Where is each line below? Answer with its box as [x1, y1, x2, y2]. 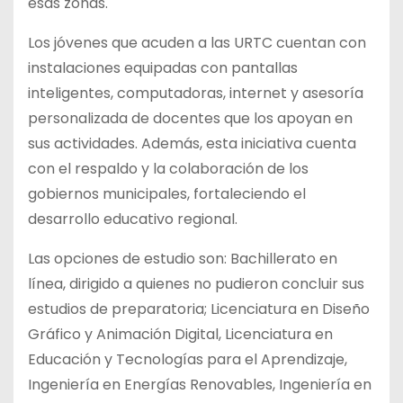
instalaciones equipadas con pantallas [28, 58, 298, 79]
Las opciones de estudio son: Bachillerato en [28, 248, 337, 270]
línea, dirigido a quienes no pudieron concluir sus [28, 273, 364, 295]
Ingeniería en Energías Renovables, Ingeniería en [28, 374, 372, 396]
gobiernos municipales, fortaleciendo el [28, 184, 306, 205]
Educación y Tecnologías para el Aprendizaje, [28, 349, 347, 371]
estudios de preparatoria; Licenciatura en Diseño [28, 299, 370, 320]
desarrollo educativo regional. [28, 209, 237, 230]
